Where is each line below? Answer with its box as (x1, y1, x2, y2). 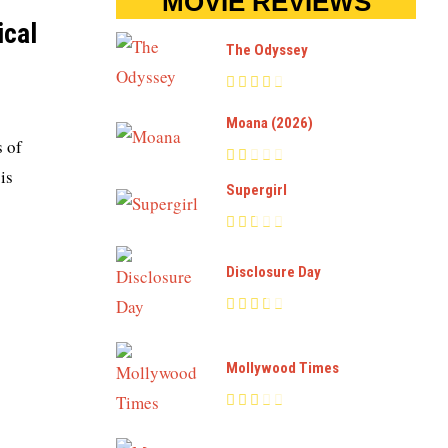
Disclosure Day (226, 262, 321, 281)
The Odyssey (226, 40, 308, 59)
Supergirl (226, 181, 287, 199)
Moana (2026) (226, 114, 313, 132)
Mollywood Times (226, 358, 339, 377)
